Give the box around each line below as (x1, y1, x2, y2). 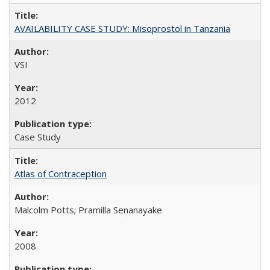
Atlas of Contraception (14, 168, 107, 180)
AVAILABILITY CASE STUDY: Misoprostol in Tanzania (14, 22, 230, 34)
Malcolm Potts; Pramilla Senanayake (14, 204, 162, 216)
